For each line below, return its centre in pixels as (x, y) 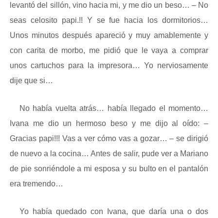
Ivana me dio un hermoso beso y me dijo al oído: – (109, 123)
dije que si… (31, 81)
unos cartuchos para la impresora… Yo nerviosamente (109, 65)
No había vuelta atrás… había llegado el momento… (114, 108)
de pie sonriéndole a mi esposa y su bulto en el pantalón (109, 169)
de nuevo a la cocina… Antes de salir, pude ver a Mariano (109, 154)
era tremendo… (36, 184)
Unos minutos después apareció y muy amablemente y (109, 35)
